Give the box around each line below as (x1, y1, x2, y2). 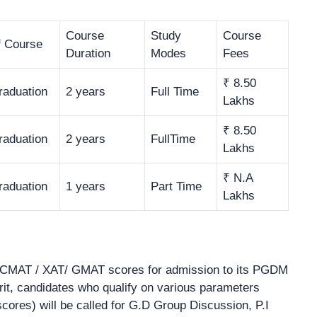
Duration (66, 46, 110, 60)
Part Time (151, 179, 202, 193)
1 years (66, 179, 105, 193)
